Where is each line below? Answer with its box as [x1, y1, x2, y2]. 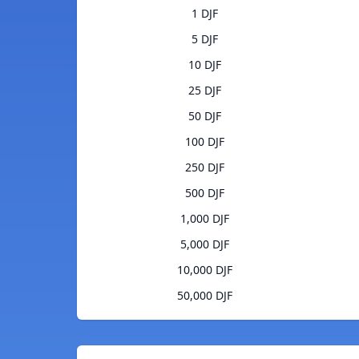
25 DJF [188, 83, 221, 99]
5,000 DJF [180, 236, 229, 252]
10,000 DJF [177, 262, 232, 278]
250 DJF [185, 159, 224, 175]
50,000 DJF [177, 288, 232, 304]
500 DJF [185, 185, 224, 201]
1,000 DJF [180, 211, 229, 227]
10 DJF [188, 57, 221, 73]
